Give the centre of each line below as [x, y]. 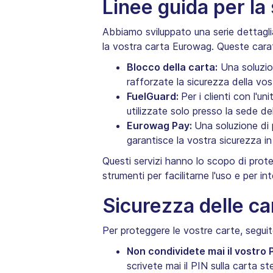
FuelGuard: [154, 97]
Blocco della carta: [172, 67]
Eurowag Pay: [161, 126]
